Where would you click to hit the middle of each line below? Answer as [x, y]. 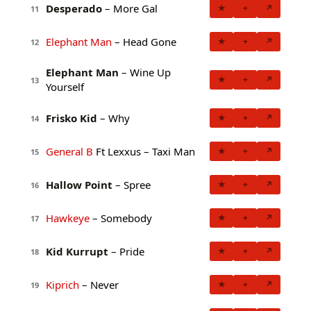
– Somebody [121, 218]
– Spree [132, 184]
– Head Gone [144, 41]
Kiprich [62, 284]
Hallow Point [79, 184]
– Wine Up [145, 73]
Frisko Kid [72, 118]
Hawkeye [68, 218]
